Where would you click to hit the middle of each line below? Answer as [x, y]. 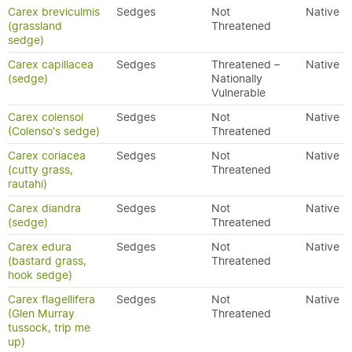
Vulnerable [238, 93]
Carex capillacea [51, 64]
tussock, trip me [49, 328]
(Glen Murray [41, 313]
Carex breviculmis [54, 12]
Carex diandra [44, 208]
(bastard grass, [47, 261]
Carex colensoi [46, 117]
